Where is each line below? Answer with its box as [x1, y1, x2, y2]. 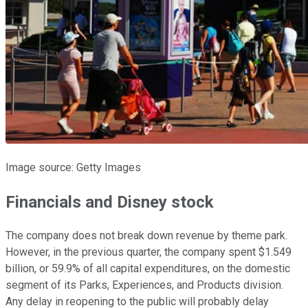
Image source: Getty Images [5, 160, 141, 174]
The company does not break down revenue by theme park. [5, 229, 287, 243]
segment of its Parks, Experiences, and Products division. [5, 278, 283, 292]
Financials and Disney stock [5, 192, 214, 212]
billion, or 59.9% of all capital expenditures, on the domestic [5, 262, 290, 276]
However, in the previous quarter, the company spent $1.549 [5, 245, 291, 259]
